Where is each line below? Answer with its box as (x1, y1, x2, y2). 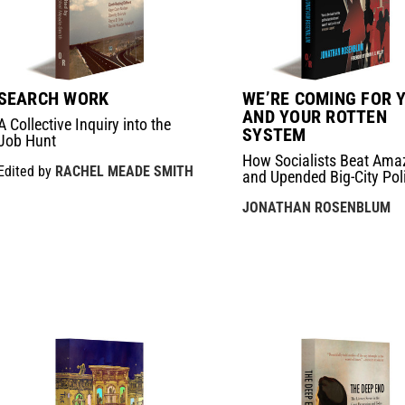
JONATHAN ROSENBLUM (242, 198, 391, 216)
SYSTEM (242, 123, 306, 146)
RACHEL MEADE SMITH (54, 162, 193, 180)
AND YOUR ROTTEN (242, 105, 387, 127)
